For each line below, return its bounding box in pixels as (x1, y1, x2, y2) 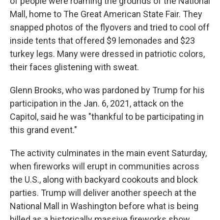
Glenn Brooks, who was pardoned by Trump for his (10, 85, 205, 95)
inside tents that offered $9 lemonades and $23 (10, 35, 195, 46)
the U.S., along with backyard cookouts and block (10, 174, 198, 185)
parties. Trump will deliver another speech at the (10, 188, 196, 198)
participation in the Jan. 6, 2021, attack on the (10, 98, 184, 109)
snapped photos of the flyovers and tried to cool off (10, 22, 210, 32)
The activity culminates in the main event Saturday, (10, 148, 207, 158)
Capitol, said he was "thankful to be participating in (10, 111, 204, 122)
